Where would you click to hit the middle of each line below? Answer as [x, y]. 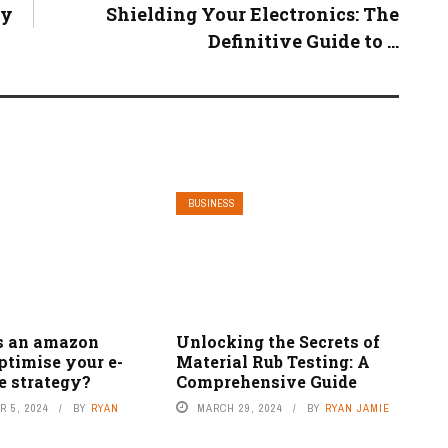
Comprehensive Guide [266, 381]
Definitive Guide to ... [303, 41]
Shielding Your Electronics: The [252, 14]
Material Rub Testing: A [272, 361]
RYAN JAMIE [357, 407]
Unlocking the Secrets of [277, 341]
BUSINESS [211, 204]
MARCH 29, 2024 [239, 407]
